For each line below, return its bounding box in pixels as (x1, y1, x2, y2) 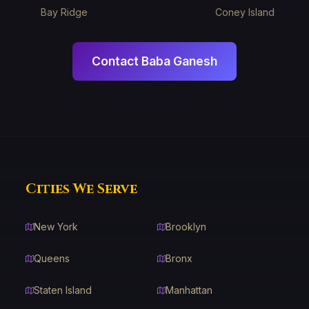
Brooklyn (165, 221, 206, 232)
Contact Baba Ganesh (92, 54, 217, 68)
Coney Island (215, 6, 275, 18)
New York (34, 221, 79, 232)
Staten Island (34, 284, 92, 296)
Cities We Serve (26, 179, 138, 198)
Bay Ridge (41, 6, 88, 18)
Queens (34, 252, 70, 264)
